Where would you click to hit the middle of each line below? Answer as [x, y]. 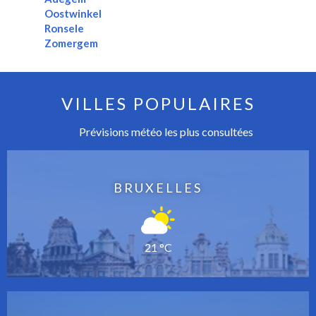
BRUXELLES [158, 188]
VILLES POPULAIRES [158, 104]
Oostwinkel [73, 14]
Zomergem [71, 43]
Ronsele [64, 29]
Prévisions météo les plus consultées [165, 132]
